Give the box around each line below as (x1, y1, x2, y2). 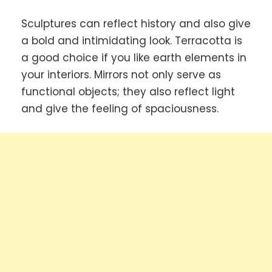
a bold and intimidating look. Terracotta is (21, 33, 242, 49)
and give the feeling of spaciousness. (21, 101, 219, 117)
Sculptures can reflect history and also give (21, 16, 251, 32)
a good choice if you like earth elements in (21, 50, 246, 66)
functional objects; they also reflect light (21, 84, 235, 100)
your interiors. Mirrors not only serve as (21, 67, 221, 83)
